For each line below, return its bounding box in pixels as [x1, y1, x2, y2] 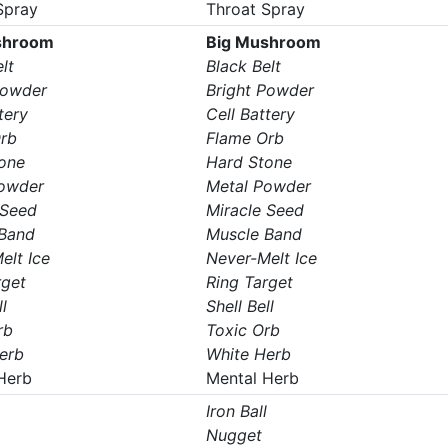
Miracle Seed [205, 200, 304, 220]
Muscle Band [205, 224, 302, 244]
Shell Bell [205, 296, 274, 316]
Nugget [205, 425, 262, 445]
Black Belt [205, 56, 281, 76]
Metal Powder [205, 176, 311, 196]
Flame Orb [205, 128, 284, 148]
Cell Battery [205, 104, 295, 124]
